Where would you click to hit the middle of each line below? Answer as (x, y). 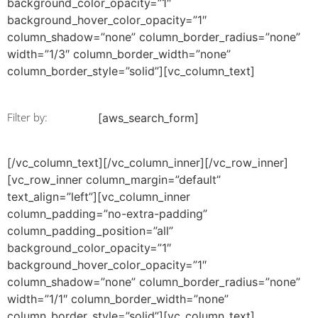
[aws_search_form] (149, 117)
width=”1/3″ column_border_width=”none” (119, 54)
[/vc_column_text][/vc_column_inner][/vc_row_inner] (148, 163)
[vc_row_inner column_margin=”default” (114, 180)
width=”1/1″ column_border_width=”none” (118, 299)
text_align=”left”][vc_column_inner (99, 197)
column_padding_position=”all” (90, 231)
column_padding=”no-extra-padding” (107, 214)
